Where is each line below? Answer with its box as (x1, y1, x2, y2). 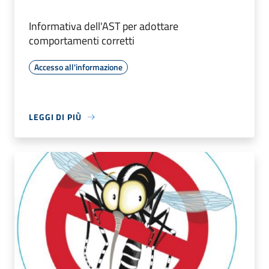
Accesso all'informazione (34, 61, 122, 74)
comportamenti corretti (29, 32, 134, 49)
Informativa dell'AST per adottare (29, 18, 178, 35)
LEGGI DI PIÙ (29, 110, 82, 124)
